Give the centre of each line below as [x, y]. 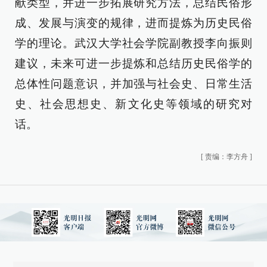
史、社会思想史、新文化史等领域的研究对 [133, 104]
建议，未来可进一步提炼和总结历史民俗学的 [133, 63]
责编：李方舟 [226, 156]
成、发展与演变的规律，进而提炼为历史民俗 [133, 23]
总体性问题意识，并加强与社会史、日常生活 [133, 83]
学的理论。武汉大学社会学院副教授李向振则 [133, 43]
